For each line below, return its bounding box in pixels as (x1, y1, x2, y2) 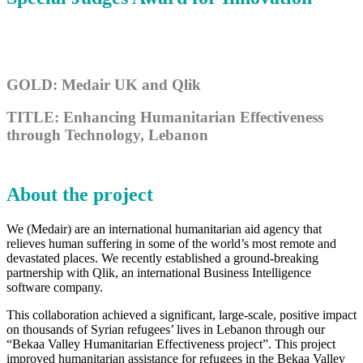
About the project (6, 183, 153, 205)
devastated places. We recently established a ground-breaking (6, 250, 318, 265)
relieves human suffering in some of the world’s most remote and (6, 236, 336, 250)
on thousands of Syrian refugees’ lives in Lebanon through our (6, 322, 325, 336)
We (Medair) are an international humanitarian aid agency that (6, 221, 322, 236)
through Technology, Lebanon (6, 126, 208, 144)
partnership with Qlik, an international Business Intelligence (6, 265, 311, 280)
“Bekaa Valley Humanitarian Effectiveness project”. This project (6, 336, 335, 351)
